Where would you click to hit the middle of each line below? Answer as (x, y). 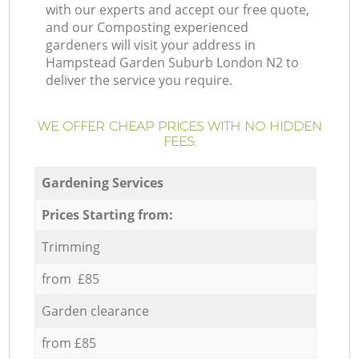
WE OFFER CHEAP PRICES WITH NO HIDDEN (179, 127)
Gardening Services (102, 182)
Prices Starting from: (107, 214)
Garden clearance (95, 311)
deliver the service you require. (139, 81)
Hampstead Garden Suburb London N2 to (173, 63)
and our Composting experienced (147, 28)
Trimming (71, 246)
